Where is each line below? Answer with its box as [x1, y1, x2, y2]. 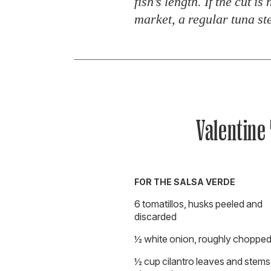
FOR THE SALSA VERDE [134, 176, 235, 187]
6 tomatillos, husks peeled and [134, 197, 263, 210]
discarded [134, 210, 177, 223]
